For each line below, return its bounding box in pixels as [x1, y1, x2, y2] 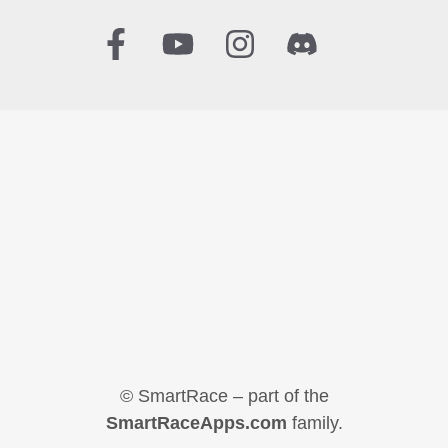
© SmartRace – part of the [119, 386, 329, 407]
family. [286, 413, 343, 434]
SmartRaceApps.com [105, 413, 287, 434]
